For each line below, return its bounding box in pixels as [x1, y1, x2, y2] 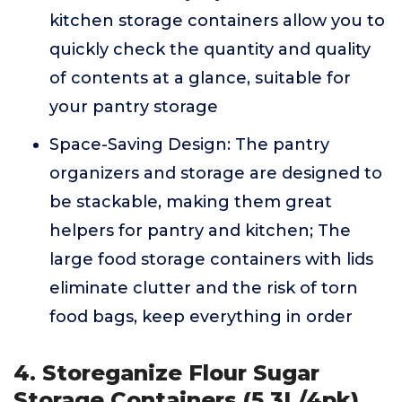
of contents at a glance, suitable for [49, 68, 351, 88]
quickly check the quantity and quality [49, 39, 371, 59]
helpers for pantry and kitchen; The [49, 221, 351, 240]
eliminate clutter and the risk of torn [49, 278, 358, 298]
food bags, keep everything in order [49, 307, 353, 327]
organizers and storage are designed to [49, 163, 382, 183]
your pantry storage [49, 97, 218, 117]
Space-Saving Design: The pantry [49, 135, 329, 154]
